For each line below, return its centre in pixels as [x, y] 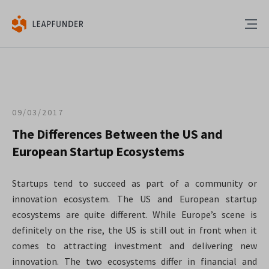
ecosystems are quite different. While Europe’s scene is [134, 214]
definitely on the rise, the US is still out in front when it [134, 230]
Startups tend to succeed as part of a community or [134, 183]
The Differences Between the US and [117, 134]
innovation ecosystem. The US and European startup [134, 199]
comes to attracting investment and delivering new [134, 246]
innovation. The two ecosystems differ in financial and [134, 261]
